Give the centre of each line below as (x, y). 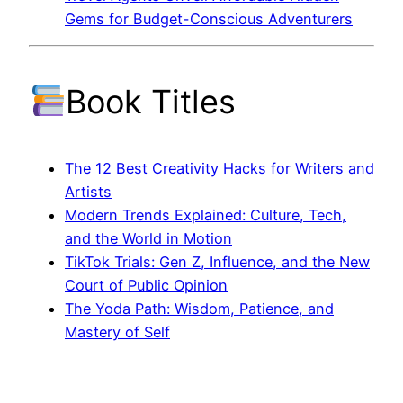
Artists (88, 192)
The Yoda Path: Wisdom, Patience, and (199, 309)
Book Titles (151, 102)
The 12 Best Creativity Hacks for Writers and (219, 169)
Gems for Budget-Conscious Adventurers (209, 18)
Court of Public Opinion (146, 286)
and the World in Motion (148, 239)
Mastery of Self (117, 332)
